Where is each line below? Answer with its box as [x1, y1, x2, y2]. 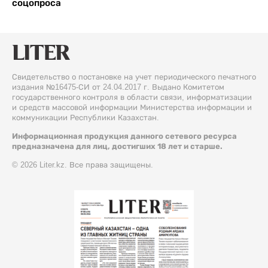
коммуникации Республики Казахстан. [12, 113, 159, 123]
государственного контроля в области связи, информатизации [12, 93, 252, 102]
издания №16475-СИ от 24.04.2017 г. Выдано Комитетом [12, 83, 224, 92]
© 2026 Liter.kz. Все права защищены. [12, 160, 153, 170]
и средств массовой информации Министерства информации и [12, 103, 252, 112]
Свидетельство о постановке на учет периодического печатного [12, 72, 256, 82]
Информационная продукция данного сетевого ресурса [12, 132, 237, 141]
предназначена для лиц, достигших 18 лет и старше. [12, 142, 223, 151]
